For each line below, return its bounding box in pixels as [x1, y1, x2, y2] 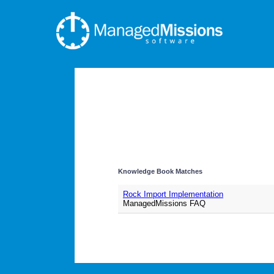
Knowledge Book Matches [118, 168, 202, 175]
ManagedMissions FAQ [123, 199, 206, 208]
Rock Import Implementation [123, 190, 223, 199]
